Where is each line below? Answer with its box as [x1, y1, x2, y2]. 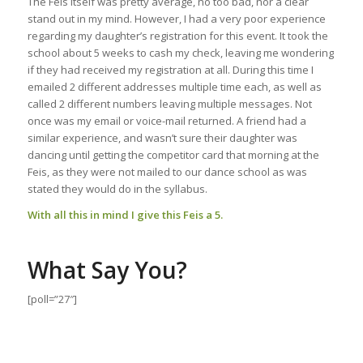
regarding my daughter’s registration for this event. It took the [27, 28, 328, 44]
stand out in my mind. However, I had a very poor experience [27, 11, 326, 27]
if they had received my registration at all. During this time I [27, 62, 314, 78]
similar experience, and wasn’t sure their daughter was [27, 130, 297, 146]
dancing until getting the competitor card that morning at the [27, 147, 319, 163]
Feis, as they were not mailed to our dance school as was [27, 164, 307, 180]
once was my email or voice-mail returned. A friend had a [27, 113, 306, 129]
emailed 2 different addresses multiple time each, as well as [27, 79, 322, 95]
